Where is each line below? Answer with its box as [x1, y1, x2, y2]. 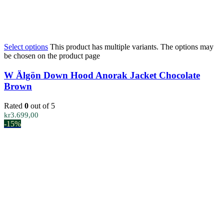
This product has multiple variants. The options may [50, 42, 213, 51]
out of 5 [28, 101, 55, 110]
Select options [4, 42, 48, 51]
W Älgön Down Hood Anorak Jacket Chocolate [4, 69, 200, 80]
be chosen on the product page [4, 51, 100, 60]
